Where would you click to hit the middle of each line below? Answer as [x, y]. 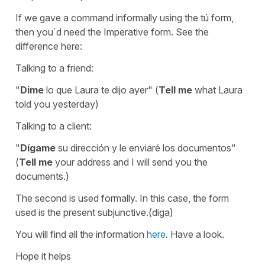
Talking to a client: [54, 126]
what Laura [217, 90]
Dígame [39, 148]
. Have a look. [195, 234]
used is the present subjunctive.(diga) [94, 212]
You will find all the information [81, 234]
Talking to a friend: [54, 68]
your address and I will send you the [130, 162]
